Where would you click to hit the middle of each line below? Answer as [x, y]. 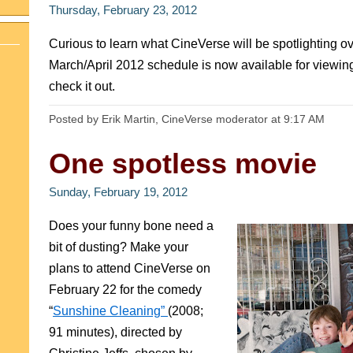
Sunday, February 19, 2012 [118, 192]
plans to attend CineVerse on [130, 268]
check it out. [82, 86]
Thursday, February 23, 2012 [123, 10]
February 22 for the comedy [125, 290]
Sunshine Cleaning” [110, 311]
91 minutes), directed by [115, 332]
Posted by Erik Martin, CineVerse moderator [160, 119]
